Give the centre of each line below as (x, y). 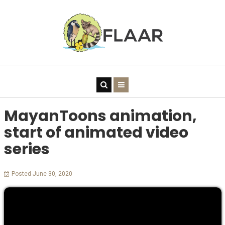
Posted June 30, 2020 (42, 174)
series (27, 149)
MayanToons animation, (100, 116)
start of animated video (96, 133)
